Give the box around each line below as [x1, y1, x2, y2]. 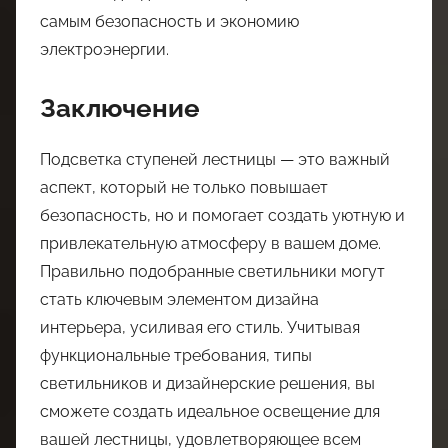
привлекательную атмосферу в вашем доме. [40, 233, 381, 253]
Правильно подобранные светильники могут [40, 261, 385, 281]
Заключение [40, 93, 200, 124]
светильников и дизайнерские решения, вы [40, 373, 375, 393]
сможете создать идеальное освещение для [40, 401, 380, 421]
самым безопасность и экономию [40, 12, 299, 32]
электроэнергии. [40, 40, 169, 60]
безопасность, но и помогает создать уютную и [40, 205, 405, 225]
